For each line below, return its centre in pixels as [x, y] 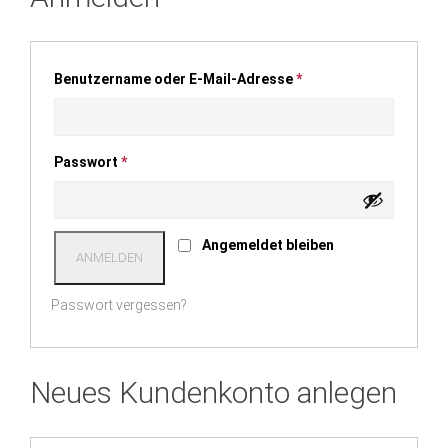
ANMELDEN [109, 257]
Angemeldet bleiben [268, 245]
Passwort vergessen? [119, 305]
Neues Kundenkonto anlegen [213, 392]
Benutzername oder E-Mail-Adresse [175, 79]
